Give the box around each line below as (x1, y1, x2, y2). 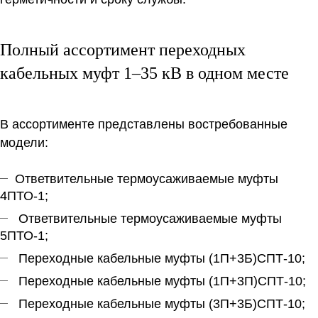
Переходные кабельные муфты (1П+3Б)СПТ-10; (15, 251, 305, 266)
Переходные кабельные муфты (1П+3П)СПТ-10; (15, 274, 306, 289)
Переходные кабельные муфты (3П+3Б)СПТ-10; (15, 297, 305, 312)
